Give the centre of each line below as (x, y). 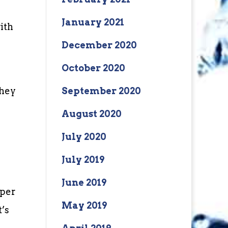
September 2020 (101, 91)
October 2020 (93, 68)
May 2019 (84, 205)
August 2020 (91, 114)
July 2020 (84, 137)
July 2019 (83, 160)
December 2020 (99, 45)
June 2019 (84, 182)
